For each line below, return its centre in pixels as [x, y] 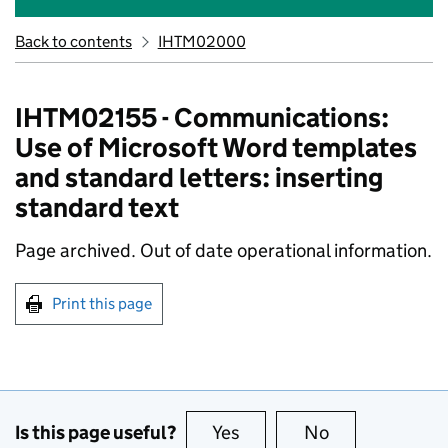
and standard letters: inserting [199, 177]
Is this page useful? [95, 432]
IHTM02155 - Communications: [202, 117]
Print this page [102, 303]
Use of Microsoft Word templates [216, 147]
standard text [97, 207]
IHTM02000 [201, 41]
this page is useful [317, 432]
